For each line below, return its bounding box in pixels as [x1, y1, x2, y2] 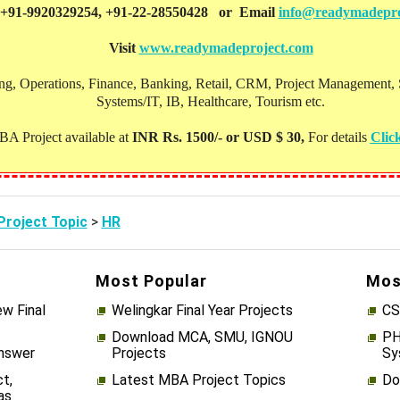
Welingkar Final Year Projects [111, 302, 293, 320]
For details [307, 129, 371, 146]
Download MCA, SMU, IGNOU [111, 329, 293, 346]
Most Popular [95, 271, 207, 291]
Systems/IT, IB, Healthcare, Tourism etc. [96, 94, 325, 110]
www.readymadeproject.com [138, 40, 313, 56]
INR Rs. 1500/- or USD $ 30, [131, 129, 308, 146]
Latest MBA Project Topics [111, 371, 286, 389]
